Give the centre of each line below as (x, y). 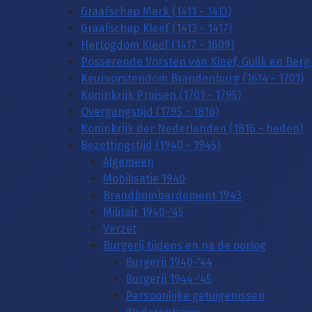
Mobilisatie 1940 (144, 178)
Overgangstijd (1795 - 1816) (150, 111)
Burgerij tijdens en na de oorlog (185, 245)
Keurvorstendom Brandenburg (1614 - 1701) (192, 78)
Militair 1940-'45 (143, 212)
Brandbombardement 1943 (172, 195)
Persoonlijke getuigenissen (195, 295)
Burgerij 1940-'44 (169, 262)
